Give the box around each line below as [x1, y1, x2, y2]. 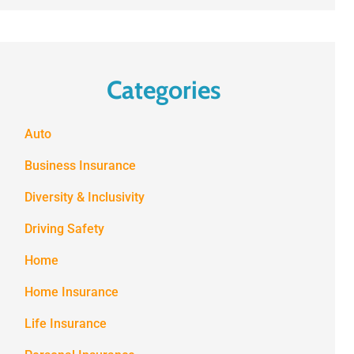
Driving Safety [24, 221, 104, 237]
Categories [106, 74, 221, 106]
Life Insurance [24, 316, 107, 332]
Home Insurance [24, 284, 119, 300]
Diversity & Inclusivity [24, 190, 145, 205]
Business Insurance [24, 158, 136, 174]
